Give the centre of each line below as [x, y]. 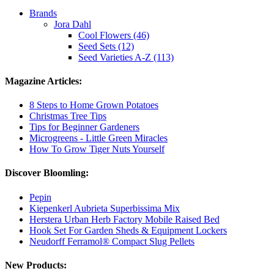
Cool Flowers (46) [114, 35]
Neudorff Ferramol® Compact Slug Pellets [112, 241]
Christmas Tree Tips [68, 116]
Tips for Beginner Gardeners [84, 127]
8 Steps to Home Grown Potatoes [94, 105]
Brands [43, 13]
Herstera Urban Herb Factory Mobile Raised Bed [124, 219]
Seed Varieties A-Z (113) [126, 57]
